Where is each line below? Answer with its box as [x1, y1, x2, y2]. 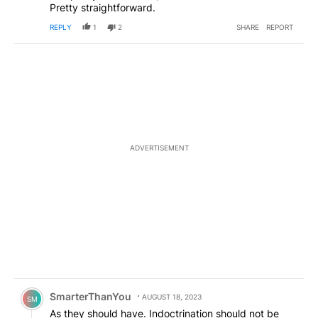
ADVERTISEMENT [129, 143, 189, 153]
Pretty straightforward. [50, 1, 155, 14]
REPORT [266, 23, 293, 32]
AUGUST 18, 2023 [142, 292, 202, 302]
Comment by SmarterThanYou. [14, 279, 179, 293]
